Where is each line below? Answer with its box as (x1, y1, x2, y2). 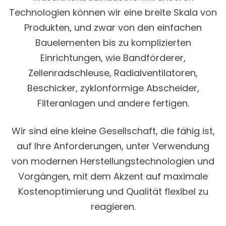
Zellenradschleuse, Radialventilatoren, (28, 67, 198, 79)
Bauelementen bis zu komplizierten (35, 36, 191, 49)
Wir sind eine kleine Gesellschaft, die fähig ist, (11, 125, 215, 137)
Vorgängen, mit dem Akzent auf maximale (18, 170, 208, 183)
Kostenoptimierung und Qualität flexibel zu (18, 185, 208, 198)
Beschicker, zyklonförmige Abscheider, (27, 82, 199, 94)
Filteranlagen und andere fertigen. (37, 97, 189, 109)
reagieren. (90, 200, 136, 213)
